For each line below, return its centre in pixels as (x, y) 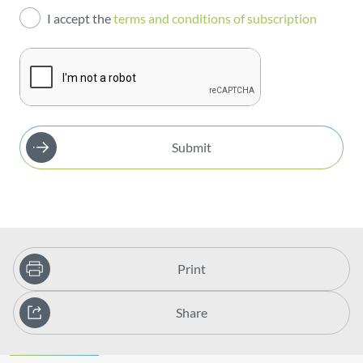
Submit (191, 147)
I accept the (81, 18)
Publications (86, 25)
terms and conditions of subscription (217, 18)
